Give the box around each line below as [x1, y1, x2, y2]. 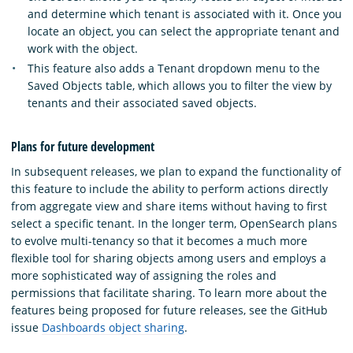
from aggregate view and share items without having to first [11, 199, 327, 214]
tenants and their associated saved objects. [28, 95, 257, 111]
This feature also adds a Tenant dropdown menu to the [28, 61, 320, 76]
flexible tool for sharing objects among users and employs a [11, 251, 326, 266]
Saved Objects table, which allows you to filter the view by [28, 78, 332, 94]
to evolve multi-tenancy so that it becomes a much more [11, 233, 307, 249]
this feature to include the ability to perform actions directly [11, 181, 328, 197]
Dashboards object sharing [42, 320, 184, 336]
